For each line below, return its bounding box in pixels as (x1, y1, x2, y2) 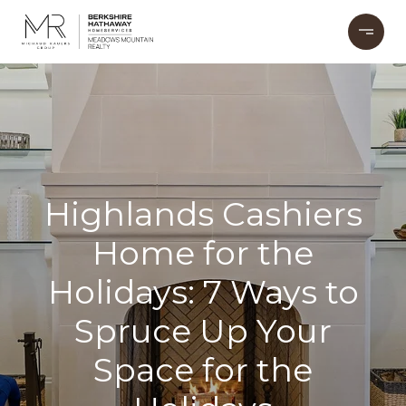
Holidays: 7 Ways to (47, 272, 359, 312)
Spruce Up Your (74, 311, 332, 351)
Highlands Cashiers (43, 194, 362, 234)
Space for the (93, 350, 313, 390)
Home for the (92, 233, 314, 273)
